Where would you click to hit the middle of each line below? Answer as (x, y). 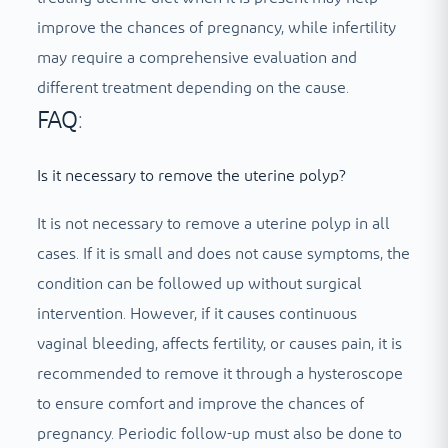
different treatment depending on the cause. (192, 88)
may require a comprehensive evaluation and (196, 58)
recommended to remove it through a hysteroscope (219, 374)
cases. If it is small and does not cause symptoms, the (223, 254)
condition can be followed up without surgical (199, 284)
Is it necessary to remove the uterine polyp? (191, 175)
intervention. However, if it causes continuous (196, 314)
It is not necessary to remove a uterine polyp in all (213, 224)
